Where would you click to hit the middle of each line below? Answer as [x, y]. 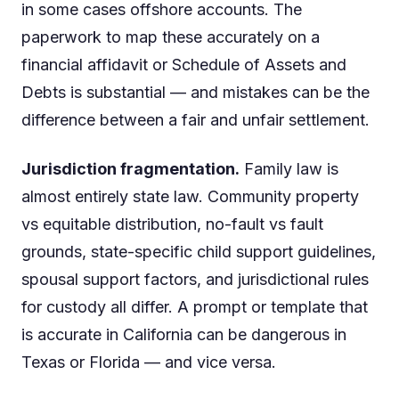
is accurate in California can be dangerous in [184, 335]
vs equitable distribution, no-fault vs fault [172, 224]
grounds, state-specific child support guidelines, [199, 252]
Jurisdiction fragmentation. [130, 169]
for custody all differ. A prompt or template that [195, 307]
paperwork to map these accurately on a [171, 37]
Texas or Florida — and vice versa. [149, 362]
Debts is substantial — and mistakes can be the [195, 93]
